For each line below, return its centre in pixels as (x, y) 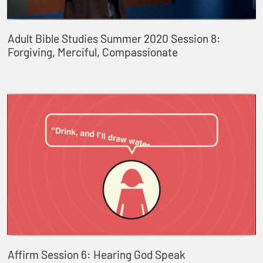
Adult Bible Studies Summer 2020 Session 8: (114, 39)
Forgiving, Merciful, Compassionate (92, 52)
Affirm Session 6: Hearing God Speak (96, 254)
